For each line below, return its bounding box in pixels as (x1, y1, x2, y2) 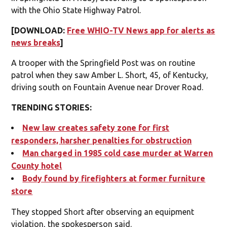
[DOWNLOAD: (11, 25, 67, 35)
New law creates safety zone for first (22, 123, 170, 132)
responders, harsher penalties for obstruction (11, 135, 192, 145)
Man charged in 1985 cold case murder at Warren (22, 148, 213, 158)
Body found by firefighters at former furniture (22, 173, 206, 183)
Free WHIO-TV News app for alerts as (67, 25, 215, 35)
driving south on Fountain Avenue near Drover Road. (11, 82, 204, 92)
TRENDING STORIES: (11, 102, 92, 112)
